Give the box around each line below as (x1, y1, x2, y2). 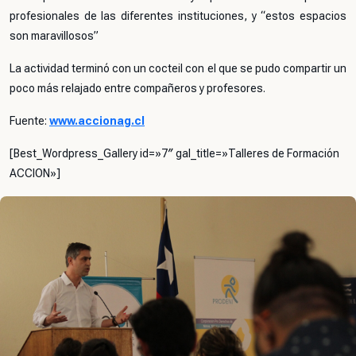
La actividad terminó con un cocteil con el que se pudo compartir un (10, 62, 346, 75)
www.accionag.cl (49, 114, 145, 127)
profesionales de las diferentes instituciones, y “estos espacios (10, 10, 346, 22)
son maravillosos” (10, 29, 99, 42)
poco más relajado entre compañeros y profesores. (10, 82, 265, 95)
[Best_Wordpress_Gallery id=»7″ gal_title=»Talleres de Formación (10, 147, 339, 160)
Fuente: (10, 114, 49, 127)
